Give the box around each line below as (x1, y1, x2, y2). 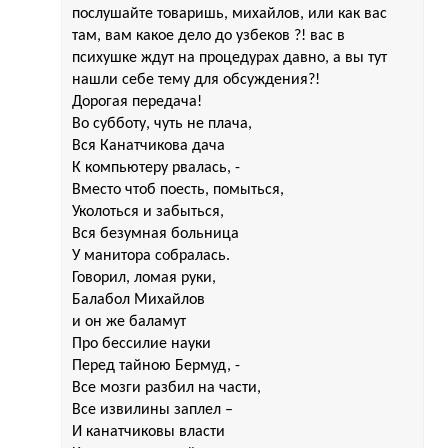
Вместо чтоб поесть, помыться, (72, 181, 284, 198)
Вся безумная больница (72, 225, 239, 242)
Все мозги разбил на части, (72, 379, 261, 396)
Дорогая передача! (72, 93, 202, 110)
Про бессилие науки (72, 335, 211, 352)
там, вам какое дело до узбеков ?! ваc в (72, 27, 345, 44)
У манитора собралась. (72, 247, 230, 264)
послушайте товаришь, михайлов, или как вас (72, 5, 387, 22)
